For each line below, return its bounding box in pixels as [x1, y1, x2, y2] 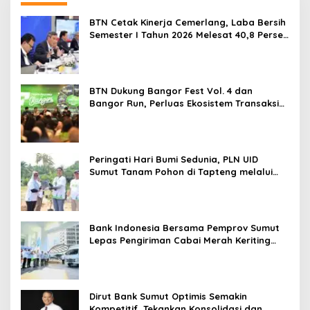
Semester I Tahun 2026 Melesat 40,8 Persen [89, 29, 289, 40]
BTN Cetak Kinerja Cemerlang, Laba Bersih [89, 17, 286, 28]
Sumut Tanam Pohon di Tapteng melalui [89, 166, 273, 177]
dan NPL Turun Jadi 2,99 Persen [89, 42, 233, 53]
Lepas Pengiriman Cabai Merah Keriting [89, 235, 271, 246]
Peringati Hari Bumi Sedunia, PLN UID [89, 154, 258, 165]
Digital [89, 110, 119, 121]
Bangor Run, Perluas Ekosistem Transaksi [89, 98, 279, 109]
